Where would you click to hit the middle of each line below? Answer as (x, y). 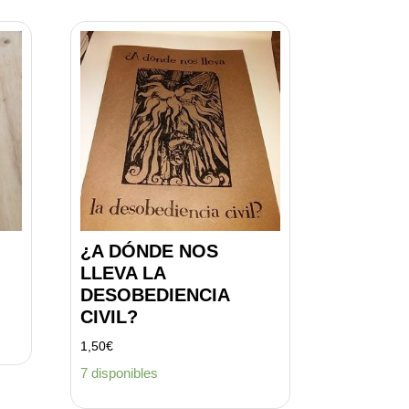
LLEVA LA (122, 273)
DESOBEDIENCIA (154, 294)
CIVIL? (109, 316)
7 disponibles (119, 373)
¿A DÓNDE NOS (149, 251)
